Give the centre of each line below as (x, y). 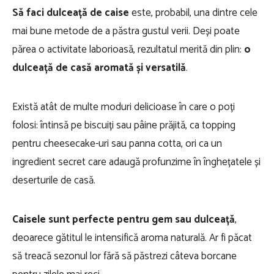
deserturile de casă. (54, 180)
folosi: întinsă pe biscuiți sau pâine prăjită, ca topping (124, 125)
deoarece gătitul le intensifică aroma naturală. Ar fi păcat (132, 238)
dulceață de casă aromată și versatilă (99, 68)
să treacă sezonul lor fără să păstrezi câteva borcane (124, 256)
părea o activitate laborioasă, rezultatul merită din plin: (128, 50)
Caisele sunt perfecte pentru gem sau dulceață (124, 220)
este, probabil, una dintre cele (193, 13)
